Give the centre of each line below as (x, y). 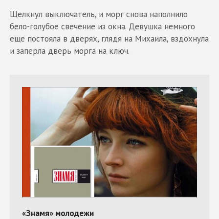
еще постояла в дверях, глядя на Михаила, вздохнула (109, 38)
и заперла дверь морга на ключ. (70, 51)
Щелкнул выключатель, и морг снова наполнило (99, 14)
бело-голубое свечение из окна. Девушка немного (102, 26)
